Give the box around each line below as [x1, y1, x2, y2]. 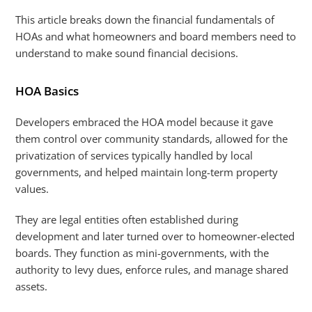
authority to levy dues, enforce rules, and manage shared [15, 263, 289, 276]
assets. [15, 279, 48, 293]
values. [15, 182, 49, 196]
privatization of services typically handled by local [15, 148, 253, 162]
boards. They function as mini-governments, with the [15, 246, 270, 260]
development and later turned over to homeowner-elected [15, 229, 295, 243]
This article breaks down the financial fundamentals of [15, 13, 275, 26]
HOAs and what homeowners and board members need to [15, 29, 297, 43]
